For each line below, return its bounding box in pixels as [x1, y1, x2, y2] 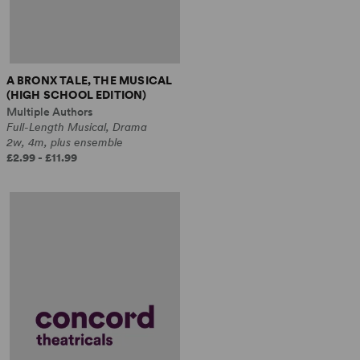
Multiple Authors [6, 105, 93, 119]
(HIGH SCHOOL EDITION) [6, 88, 147, 102]
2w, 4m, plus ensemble [6, 136, 123, 149]
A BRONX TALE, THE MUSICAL [6, 74, 173, 88]
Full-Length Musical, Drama [6, 121, 147, 134]
